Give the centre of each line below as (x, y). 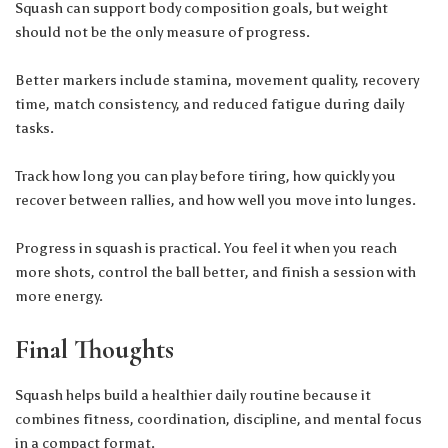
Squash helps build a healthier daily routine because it (193, 394)
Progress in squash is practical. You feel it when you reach (206, 248)
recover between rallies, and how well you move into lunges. (215, 200)
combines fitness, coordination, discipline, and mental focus (218, 418)
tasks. (34, 128)
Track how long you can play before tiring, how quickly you (205, 176)
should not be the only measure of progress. (162, 32)
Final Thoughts (94, 350)
